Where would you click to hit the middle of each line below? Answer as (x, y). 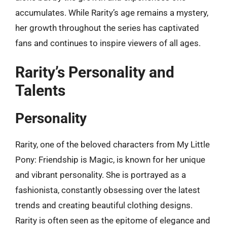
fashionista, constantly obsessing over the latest (108, 190)
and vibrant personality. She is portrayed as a (101, 175)
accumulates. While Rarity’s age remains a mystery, (112, 12)
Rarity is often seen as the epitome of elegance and (113, 220)
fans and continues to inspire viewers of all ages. (108, 43)
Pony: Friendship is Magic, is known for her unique (110, 160)
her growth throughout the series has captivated (107, 28)
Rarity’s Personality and (95, 72)
